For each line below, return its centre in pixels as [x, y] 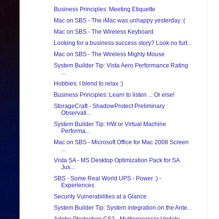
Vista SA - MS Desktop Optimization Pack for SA [116, 161]
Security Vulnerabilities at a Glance [100, 197]
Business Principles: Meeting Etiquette [104, 10]
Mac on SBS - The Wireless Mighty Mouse [109, 55]
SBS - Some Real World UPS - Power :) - [107, 179]
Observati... [76, 113]
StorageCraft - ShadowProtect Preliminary [109, 106]
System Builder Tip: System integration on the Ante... [122, 208]
